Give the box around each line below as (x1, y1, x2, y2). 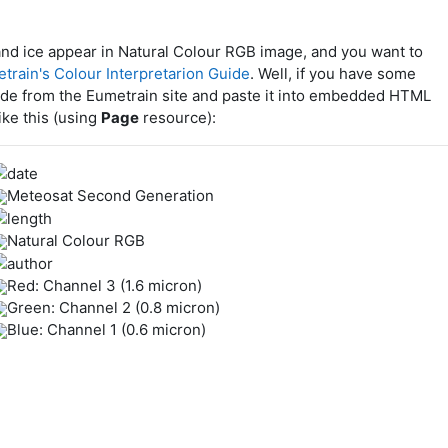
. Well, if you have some (249, 64, 416, 83)
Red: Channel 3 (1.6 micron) (6, 275, 202, 295)
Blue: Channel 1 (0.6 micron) (6, 319, 206, 339)
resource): (138, 108, 216, 127)
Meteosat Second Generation (6, 185, 214, 205)
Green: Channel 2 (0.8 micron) (6, 297, 220, 317)
